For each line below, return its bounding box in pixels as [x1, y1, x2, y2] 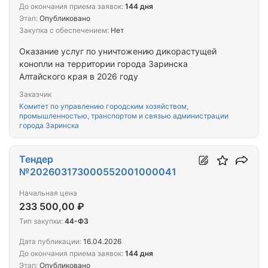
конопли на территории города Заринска [19, 59, 188, 69]
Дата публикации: [19, 237, 81, 246]
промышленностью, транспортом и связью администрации [19, 111, 229, 121]
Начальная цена [19, 188, 77, 198]
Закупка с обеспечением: [19, 26, 109, 35]
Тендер [19, 153, 53, 166]
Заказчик [19, 90, 51, 99]
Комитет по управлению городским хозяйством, [19, 102, 188, 111]
